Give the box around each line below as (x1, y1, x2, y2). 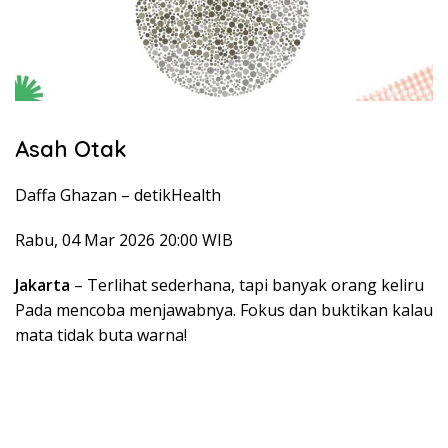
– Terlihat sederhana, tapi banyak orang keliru (70, 274, 424, 297)
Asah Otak (15, 135, 127, 164)
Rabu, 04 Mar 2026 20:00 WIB (15, 229, 233, 252)
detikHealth (134, 184, 221, 207)
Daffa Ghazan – (15, 184, 134, 207)
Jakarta (15, 274, 70, 297)
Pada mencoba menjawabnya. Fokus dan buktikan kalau (15, 299, 433, 322)
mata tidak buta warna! (15, 324, 187, 347)
